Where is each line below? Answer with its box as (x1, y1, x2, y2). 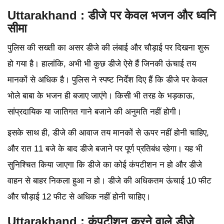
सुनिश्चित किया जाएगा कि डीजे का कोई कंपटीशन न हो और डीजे (7, 160, 202, 170)
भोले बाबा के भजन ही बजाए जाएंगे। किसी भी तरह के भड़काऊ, (7, 91, 195, 101)
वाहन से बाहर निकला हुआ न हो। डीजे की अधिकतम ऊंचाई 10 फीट (7, 176, 211, 186)
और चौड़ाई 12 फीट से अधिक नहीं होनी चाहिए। (7, 192, 150, 202)
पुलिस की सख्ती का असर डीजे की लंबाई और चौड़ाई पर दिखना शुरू (7, 43, 209, 53)
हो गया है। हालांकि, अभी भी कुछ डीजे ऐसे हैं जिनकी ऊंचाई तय (7, 59, 196, 69)
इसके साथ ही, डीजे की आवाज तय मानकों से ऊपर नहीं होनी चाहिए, (7, 128, 209, 138)
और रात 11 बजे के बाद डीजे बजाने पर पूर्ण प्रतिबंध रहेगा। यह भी (7, 144, 202, 154)
